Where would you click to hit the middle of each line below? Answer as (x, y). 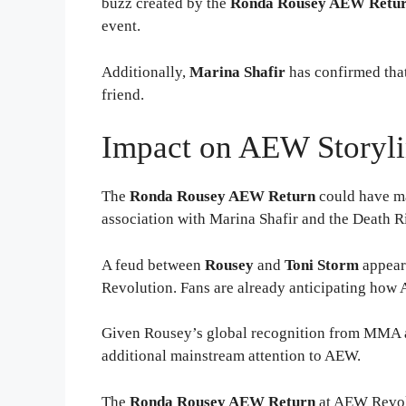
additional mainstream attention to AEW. (231, 356)
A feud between (153, 265)
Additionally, (145, 72)
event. (121, 26)
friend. (123, 94)
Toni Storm (322, 265)
